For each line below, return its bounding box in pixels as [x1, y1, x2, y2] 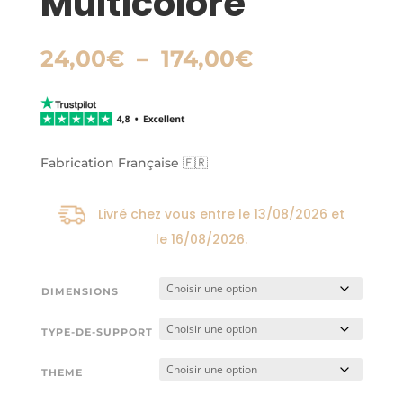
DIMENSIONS [40, 285, 119, 299]
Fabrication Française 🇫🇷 [40, 155, 208, 172]
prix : [251, 85, 310, 113]
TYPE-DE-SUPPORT [40, 326, 153, 339]
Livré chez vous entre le [97, 205, 254, 224]
